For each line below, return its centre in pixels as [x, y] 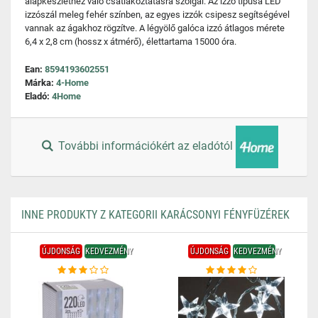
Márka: [40, 83]
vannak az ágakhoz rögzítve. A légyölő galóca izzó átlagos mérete [155, 28]
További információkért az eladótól [146, 146]
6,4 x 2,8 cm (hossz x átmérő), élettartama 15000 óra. [131, 42]
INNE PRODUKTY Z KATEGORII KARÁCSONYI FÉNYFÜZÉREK [155, 215]
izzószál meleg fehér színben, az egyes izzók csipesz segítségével [157, 15]
